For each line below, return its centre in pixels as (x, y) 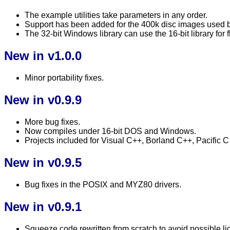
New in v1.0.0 (43, 56)
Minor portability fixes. (64, 78)
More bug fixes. (52, 122)
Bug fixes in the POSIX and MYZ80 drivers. (103, 184)
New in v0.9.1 (43, 206)
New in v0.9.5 (43, 162)
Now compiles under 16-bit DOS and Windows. (110, 131)
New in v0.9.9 (43, 100)
